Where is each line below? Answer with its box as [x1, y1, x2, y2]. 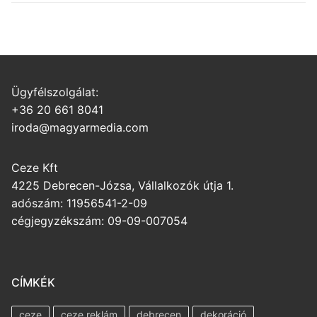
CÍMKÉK [11, 275, 55, 289]
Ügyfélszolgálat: [11, 84, 98, 99]
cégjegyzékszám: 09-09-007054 [11, 213, 188, 228]
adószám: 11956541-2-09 [11, 195, 147, 210]
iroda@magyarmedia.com [11, 120, 149, 134]
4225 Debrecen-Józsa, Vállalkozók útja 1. [11, 178, 234, 192]
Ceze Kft [11, 160, 58, 175]
